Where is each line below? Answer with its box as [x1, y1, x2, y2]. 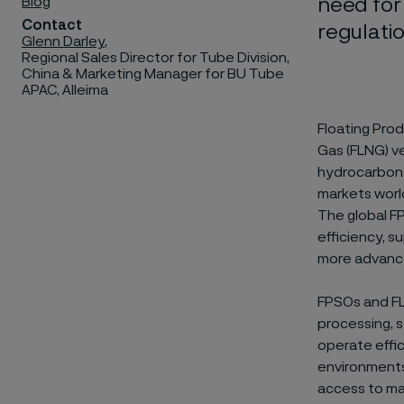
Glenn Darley [22, 33, 105, 49]
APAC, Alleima [22, 82, 108, 97]
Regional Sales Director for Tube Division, [22, 50, 289, 65]
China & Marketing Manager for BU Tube [22, 66, 284, 81]
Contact [22, 17, 82, 32]
